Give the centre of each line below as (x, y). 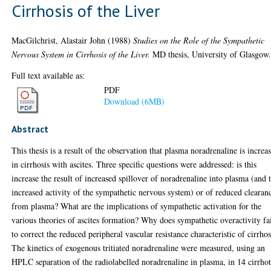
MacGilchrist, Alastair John (59, 40)
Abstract (30, 129)
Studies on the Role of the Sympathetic (199, 40)
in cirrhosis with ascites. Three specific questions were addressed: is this (134, 164)
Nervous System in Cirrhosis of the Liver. (81, 54)
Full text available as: (48, 75)
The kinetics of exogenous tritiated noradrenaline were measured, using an (139, 248)
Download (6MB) (135, 102)
